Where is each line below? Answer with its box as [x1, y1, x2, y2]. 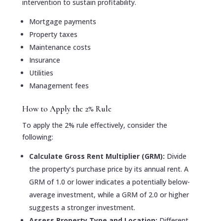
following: [22, 132, 53, 142]
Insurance [29, 55, 60, 65]
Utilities [29, 68, 53, 77]
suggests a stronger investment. [29, 202, 135, 212]
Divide [166, 151, 186, 161]
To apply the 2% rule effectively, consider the [22, 120, 167, 130]
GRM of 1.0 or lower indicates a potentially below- [29, 177, 190, 186]
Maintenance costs [29, 42, 91, 52]
